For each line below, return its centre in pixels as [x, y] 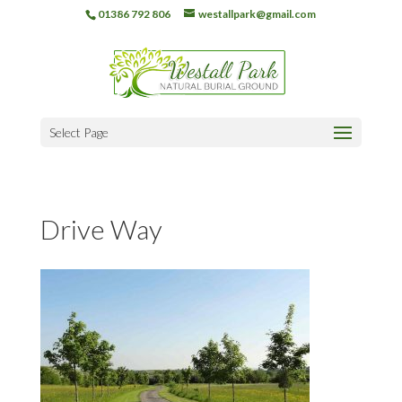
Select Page [79, 132]
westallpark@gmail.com [258, 14]
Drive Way [101, 229]
